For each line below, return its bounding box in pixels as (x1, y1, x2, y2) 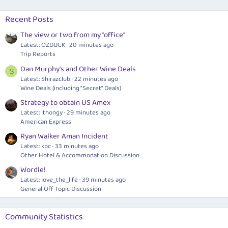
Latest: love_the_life (20, 175, 78, 186)
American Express (20, 116, 71, 127)
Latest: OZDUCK (20, 40, 65, 51)
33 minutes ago (55, 141, 99, 152)
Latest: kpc (20, 141, 51, 152)
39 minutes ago (82, 175, 126, 186)
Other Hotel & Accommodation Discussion (20, 150, 139, 161)
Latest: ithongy (20, 107, 63, 118)
